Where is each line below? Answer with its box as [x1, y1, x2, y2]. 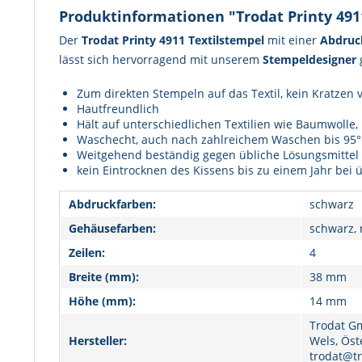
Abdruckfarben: [69, 196, 156, 212]
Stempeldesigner [263, 52, 360, 67]
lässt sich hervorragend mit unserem [59, 52, 263, 67]
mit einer [264, 32, 320, 48]
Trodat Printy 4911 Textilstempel [82, 32, 264, 48]
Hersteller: [69, 333, 127, 348]
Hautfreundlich [77, 101, 159, 116]
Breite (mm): [69, 269, 139, 284]
